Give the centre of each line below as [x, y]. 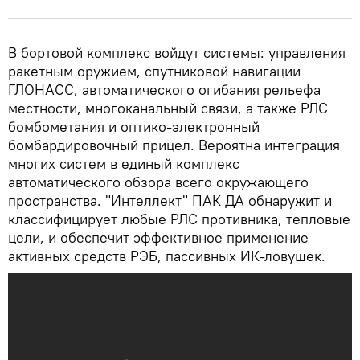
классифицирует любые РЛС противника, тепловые [179, 219]
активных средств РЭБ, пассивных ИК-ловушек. [167, 256]
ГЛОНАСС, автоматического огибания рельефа [164, 90]
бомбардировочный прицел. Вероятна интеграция [174, 145]
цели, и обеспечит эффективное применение [158, 238]
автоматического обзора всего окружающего [158, 182]
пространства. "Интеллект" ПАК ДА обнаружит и [170, 201]
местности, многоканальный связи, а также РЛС [168, 108]
